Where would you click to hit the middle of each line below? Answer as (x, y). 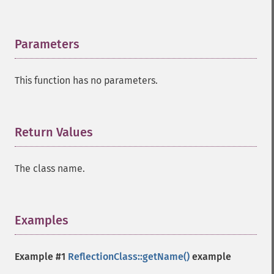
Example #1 (41, 257)
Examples (42, 220)
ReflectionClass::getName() (129, 257)
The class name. (50, 168)
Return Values (54, 132)
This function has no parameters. (86, 80)
